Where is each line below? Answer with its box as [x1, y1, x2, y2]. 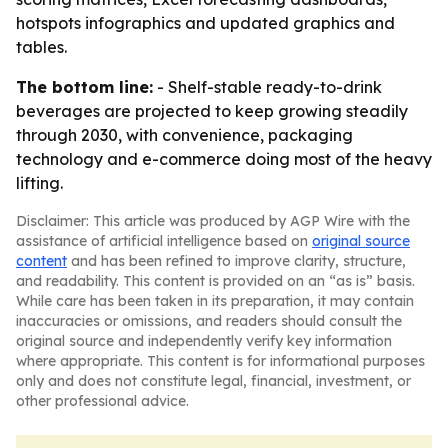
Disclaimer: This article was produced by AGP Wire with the [16, 212, 410, 230]
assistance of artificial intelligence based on [16, 232, 312, 250]
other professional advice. [16, 392, 189, 410]
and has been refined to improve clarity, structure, [67, 252, 406, 270]
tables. [16, 37, 67, 57]
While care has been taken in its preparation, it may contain [16, 292, 414, 310]
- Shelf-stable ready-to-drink [153, 77, 382, 97]
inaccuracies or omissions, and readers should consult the [16, 312, 402, 330]
